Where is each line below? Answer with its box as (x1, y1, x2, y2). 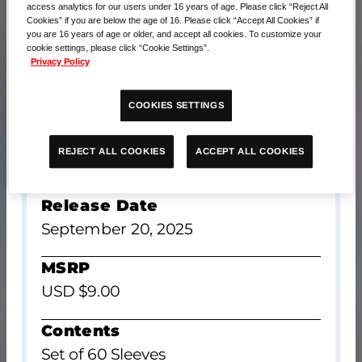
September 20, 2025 (41, 219, 194, 238)
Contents (41, 321, 121, 340)
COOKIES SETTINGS (128, 99, 225, 110)
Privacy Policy (31, 56, 90, 66)
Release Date (41, 196, 159, 215)
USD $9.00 (41, 282, 120, 301)
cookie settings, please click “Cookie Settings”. (27, 42, 210, 53)
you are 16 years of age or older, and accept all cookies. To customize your (27, 28, 322, 39)
